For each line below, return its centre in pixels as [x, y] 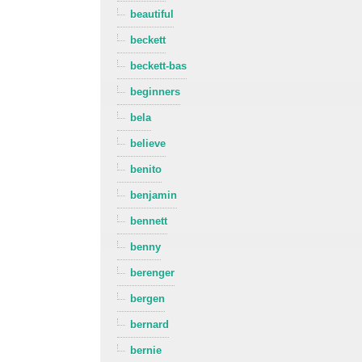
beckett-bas [159, 66]
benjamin [154, 196]
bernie [146, 351]
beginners [156, 92]
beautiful [152, 15]
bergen [148, 299]
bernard [150, 325]
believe [148, 144]
